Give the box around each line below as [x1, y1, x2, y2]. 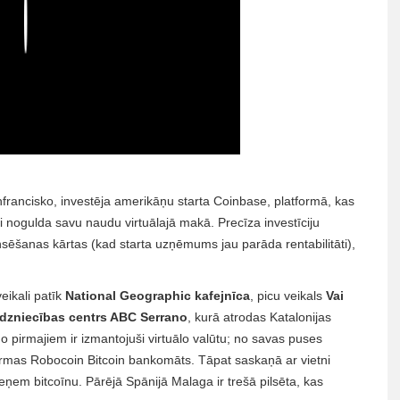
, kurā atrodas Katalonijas [187, 310, 331, 324]
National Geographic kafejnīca [65, 288, 250, 303]
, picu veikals [250, 288, 326, 303]
